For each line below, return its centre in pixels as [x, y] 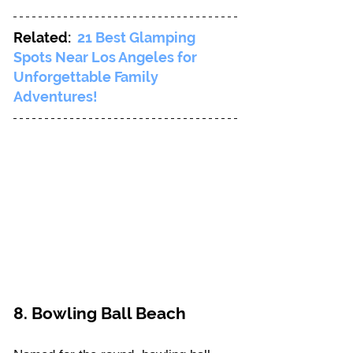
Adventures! [56, 97]
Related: [44, 38]
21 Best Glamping [138, 38]
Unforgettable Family [87, 77]
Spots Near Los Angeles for [107, 58]
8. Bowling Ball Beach [102, 314]
